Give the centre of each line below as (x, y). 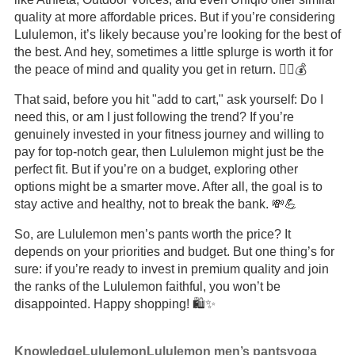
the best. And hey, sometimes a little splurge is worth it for (173, 52)
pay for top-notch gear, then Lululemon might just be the (169, 152)
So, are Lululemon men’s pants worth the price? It (152, 234)
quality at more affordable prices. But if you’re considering (174, 17)
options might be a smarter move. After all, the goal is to (168, 187)
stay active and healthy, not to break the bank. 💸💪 (155, 204)
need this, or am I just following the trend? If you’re (154, 117)
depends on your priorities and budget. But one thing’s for (174, 252)
